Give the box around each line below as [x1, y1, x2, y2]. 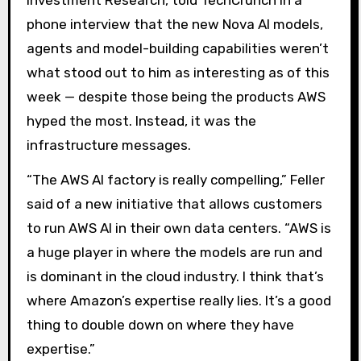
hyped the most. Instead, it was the [26, 113, 256, 130]
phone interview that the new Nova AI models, [26, 16, 323, 33]
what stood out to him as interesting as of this [26, 64, 330, 81]
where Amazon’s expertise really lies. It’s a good [26, 293, 331, 309]
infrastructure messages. [26, 137, 191, 154]
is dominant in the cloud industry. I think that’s [26, 268, 324, 285]
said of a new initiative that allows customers [26, 196, 322, 213]
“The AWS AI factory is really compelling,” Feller [26, 172, 325, 189]
